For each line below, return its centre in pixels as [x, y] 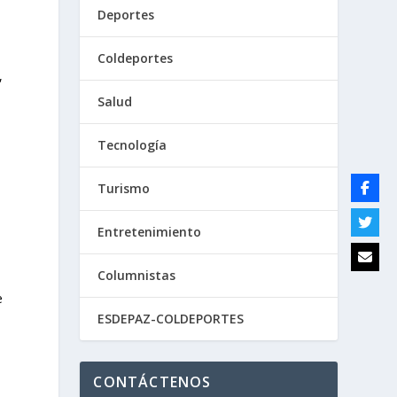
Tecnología [132, 145]
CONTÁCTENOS [152, 382]
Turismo [124, 188]
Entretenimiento [150, 232]
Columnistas [137, 275]
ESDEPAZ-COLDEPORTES [171, 319]
